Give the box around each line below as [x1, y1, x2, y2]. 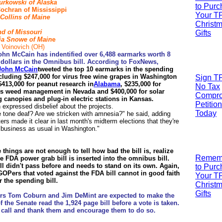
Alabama [94, 80, 120, 88]
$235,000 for [124, 80, 161, 88]
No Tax [195, 82, 220, 91]
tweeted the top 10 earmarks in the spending [38, 65, 173, 73]
